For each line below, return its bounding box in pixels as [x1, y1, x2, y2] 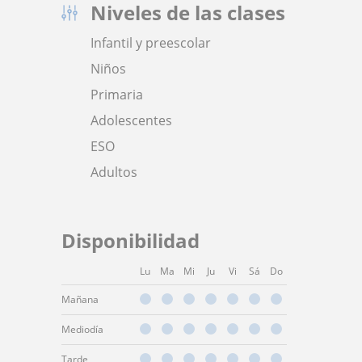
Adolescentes [90, 112, 172, 130]
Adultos [90, 163, 137, 182]
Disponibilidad [61, 227, 200, 255]
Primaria [90, 86, 143, 104]
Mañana [61, 293, 99, 307]
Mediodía [61, 322, 103, 337]
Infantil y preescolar [90, 34, 211, 53]
